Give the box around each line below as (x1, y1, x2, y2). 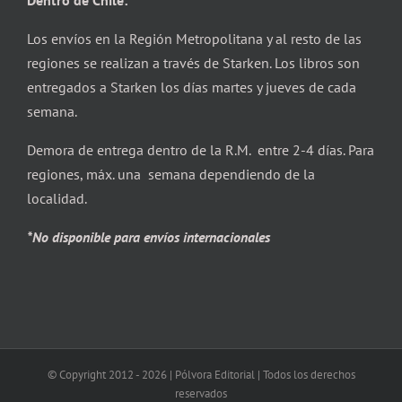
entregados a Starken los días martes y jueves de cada (27, 78, 356, 96)
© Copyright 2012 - (47, 367, 142, 382)
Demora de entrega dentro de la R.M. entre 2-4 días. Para (27, 141, 374, 159)
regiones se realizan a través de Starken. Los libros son (27, 54, 360, 72)
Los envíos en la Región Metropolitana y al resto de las (27, 30, 362, 48)
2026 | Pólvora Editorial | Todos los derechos (141, 367, 355, 382)
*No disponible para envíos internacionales (27, 228, 274, 246)
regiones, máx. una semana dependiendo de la (27, 165, 315, 183)
